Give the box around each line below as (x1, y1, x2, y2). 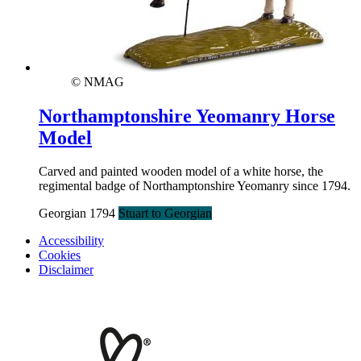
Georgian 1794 (39, 206, 118, 221)
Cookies (39, 248, 81, 263)
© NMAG (71, 74, 124, 89)
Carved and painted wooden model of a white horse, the (39, 164, 323, 179)
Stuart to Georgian (118, 206, 212, 221)
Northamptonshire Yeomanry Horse (39, 105, 335, 127)
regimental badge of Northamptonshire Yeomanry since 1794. (39, 179, 351, 193)
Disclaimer (39, 263, 93, 277)
